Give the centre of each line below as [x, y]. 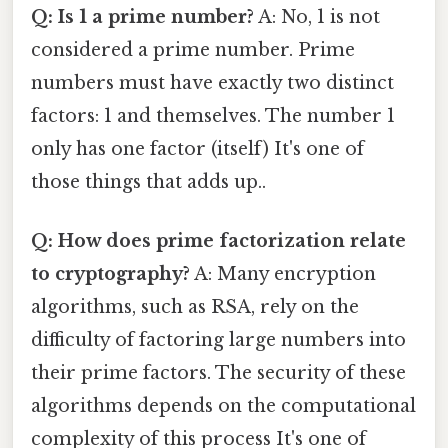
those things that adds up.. [148, 181]
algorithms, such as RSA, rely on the [195, 306]
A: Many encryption [283, 273]
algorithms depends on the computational [223, 405]
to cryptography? [110, 273]
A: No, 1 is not [317, 16]
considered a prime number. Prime [193, 49]
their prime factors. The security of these [218, 372]
